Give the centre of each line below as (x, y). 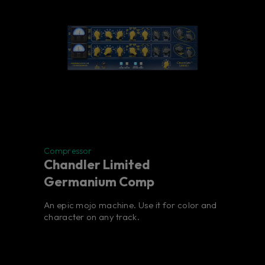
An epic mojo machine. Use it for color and (130, 205)
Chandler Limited (97, 165)
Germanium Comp (99, 182)
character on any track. (92, 217)
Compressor (68, 151)
